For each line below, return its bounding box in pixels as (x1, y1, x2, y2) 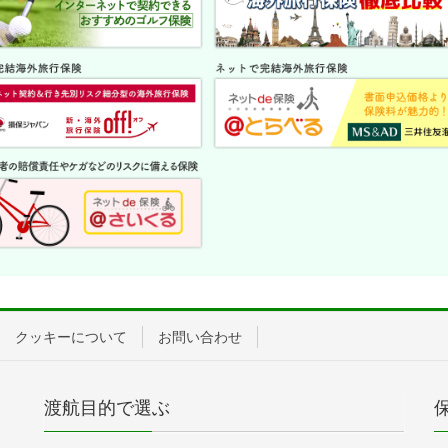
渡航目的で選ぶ (44, 398, 170, 419)
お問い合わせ (158, 329, 242, 346)
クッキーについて (15, 329, 127, 346)
